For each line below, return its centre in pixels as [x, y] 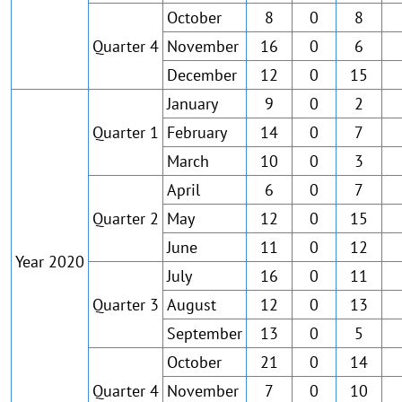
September [205, 333]
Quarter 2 [126, 218]
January [192, 104]
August [192, 305]
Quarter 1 [126, 132]
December [202, 75]
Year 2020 [50, 262]
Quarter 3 [126, 305]
